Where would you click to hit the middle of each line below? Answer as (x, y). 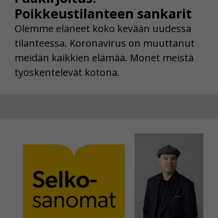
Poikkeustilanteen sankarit (103, 13)
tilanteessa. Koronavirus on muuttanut (105, 43)
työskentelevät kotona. (67, 72)
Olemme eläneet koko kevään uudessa (103, 28)
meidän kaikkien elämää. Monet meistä (104, 57)
